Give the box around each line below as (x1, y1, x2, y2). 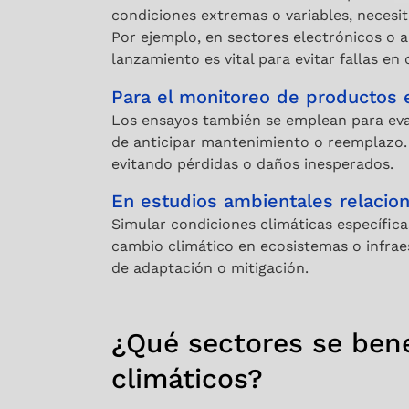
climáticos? (111, 362, 263, 395)
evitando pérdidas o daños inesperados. (111, 154, 393, 173)
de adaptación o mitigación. (111, 259, 309, 278)
